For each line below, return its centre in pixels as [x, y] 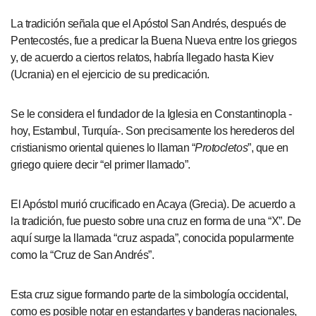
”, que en [268, 148]
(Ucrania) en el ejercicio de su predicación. [110, 74]
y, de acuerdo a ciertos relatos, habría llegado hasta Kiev [142, 57]
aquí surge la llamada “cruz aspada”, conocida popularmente [152, 238]
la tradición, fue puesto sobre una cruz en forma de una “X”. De [156, 221]
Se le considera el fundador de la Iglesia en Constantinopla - [151, 114]
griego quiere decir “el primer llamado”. [101, 165]
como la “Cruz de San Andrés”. [83, 255]
